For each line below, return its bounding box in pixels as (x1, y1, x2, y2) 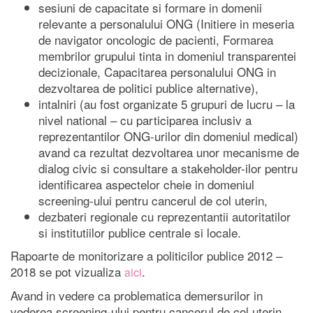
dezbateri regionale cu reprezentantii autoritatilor (38, 208, 291, 226)
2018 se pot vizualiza (10, 263, 124, 281)
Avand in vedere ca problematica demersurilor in (10, 286, 263, 305)
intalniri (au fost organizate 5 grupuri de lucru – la (38, 95, 295, 113)
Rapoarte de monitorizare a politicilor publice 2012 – (10, 247, 282, 265)
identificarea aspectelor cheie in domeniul (38, 175, 254, 194)
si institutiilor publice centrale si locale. (38, 224, 241, 242)
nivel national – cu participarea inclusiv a (38, 111, 252, 129)
